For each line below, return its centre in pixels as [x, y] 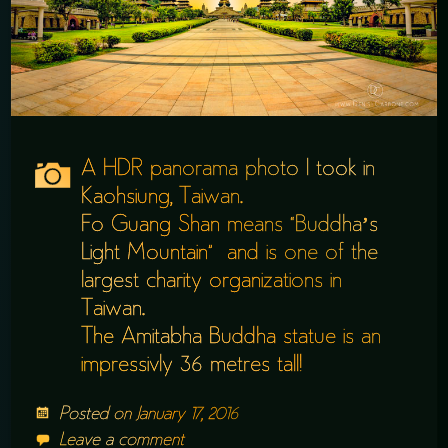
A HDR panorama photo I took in [228, 169]
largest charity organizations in [212, 281]
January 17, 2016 [187, 414]
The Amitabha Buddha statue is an [231, 337]
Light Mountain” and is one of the [230, 253]
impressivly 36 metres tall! [192, 365]
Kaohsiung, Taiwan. [162, 197]
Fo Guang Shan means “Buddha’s [230, 225]
